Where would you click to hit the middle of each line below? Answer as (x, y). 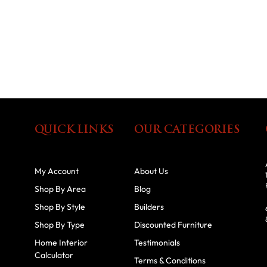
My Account (56, 171)
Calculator (54, 255)
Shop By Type (59, 224)
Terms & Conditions (170, 260)
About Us (151, 171)
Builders (149, 207)
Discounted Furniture (173, 224)
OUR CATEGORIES (187, 130)
